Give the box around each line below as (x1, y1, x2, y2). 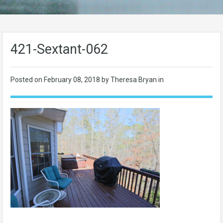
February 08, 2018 (44, 76, 102, 84)
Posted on (10, 76, 44, 84)
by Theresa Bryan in (102, 76, 164, 84)
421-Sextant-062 (10, 41, 108, 57)
